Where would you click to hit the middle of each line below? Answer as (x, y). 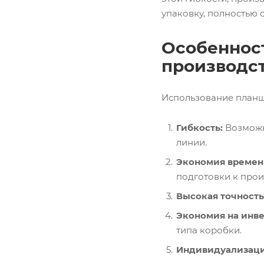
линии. (192, 143)
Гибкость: (199, 128)
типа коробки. (209, 230)
